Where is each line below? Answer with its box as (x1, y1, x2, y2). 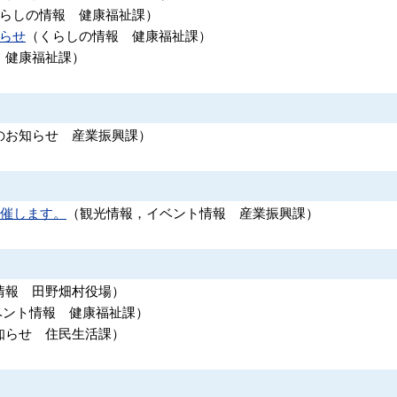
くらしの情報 (39, 29, 119, 43)
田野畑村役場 (32, 284, 112, 299)
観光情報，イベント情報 (80, 206, 226, 221)
